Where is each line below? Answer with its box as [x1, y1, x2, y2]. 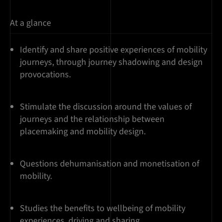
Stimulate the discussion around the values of [20, 101, 192, 113]
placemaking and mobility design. [20, 125, 146, 138]
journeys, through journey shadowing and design [20, 56, 203, 69]
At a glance [10, 17, 51, 30]
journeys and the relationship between [20, 113, 165, 126]
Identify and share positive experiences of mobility [20, 44, 207, 56]
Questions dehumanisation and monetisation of [20, 158, 199, 170]
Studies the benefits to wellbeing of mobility [20, 202, 185, 215]
